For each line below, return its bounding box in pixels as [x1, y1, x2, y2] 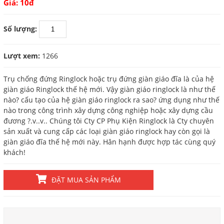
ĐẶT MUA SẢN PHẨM [51, 175, 121, 185]
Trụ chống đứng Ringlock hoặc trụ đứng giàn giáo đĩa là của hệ [3, 74, 214, 84]
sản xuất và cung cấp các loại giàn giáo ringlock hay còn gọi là [3, 126, 210, 136]
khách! [3, 147, 25, 157]
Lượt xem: [3, 51, 40, 61]
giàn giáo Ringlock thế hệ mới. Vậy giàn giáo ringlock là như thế [3, 84, 215, 94]
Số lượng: [3, 24, 37, 34]
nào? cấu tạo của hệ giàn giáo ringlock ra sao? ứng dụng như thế [3, 95, 219, 105]
